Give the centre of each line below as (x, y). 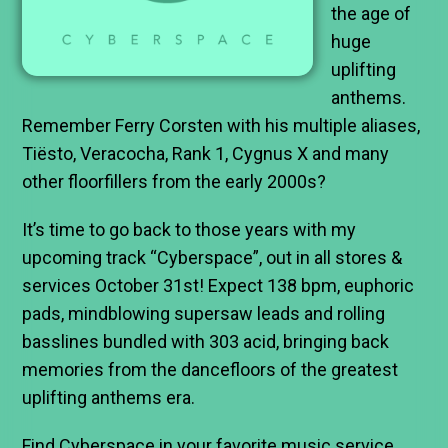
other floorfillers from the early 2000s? (174, 182)
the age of (371, 14)
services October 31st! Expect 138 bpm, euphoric (218, 286)
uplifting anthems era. (109, 398)
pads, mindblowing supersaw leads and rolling (204, 314)
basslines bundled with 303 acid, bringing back (206, 342)
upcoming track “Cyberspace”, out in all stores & (212, 258)
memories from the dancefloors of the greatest (210, 370)
